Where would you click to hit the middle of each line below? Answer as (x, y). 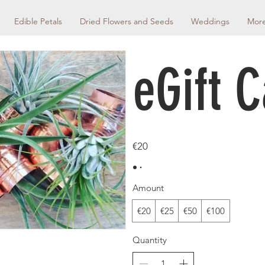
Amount (148, 188)
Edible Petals (38, 21)
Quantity (150, 240)
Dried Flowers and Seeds (127, 21)
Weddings (210, 21)
